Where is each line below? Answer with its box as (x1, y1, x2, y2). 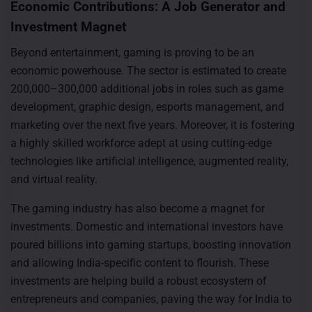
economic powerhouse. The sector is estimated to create (10, 64, 286, 78)
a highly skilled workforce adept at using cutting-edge (10, 136, 272, 150)
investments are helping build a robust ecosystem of (10, 274, 267, 288)
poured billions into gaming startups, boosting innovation (10, 238, 291, 252)
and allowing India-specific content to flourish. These (10, 256, 269, 270)
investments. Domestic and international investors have (10, 220, 283, 234)
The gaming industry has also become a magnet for (10, 202, 265, 216)
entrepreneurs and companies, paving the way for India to (10, 292, 292, 306)
